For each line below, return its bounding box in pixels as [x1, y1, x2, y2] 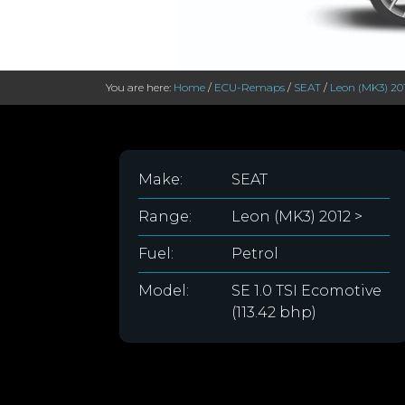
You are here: [106, 80, 174, 94]
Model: [138, 282, 189, 299]
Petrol [231, 245, 278, 262]
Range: [138, 208, 192, 225]
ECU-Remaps [214, 80, 285, 94]
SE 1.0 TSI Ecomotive [231, 282, 381, 299]
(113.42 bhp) [231, 304, 316, 321]
